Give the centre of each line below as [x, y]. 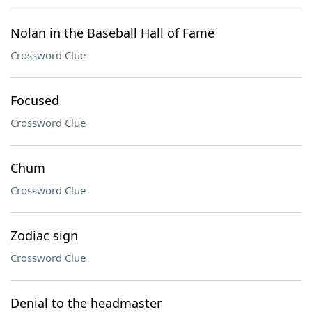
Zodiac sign [44, 235]
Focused [35, 100]
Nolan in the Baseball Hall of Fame [112, 33]
